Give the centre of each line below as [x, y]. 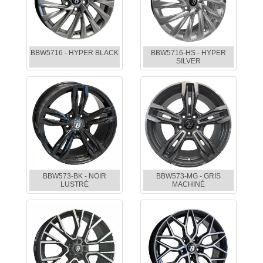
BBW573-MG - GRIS [188, 176]
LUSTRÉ [75, 185]
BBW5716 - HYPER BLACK [75, 53]
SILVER [188, 61]
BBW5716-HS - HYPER [188, 53]
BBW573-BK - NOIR [75, 176]
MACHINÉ [188, 185]
